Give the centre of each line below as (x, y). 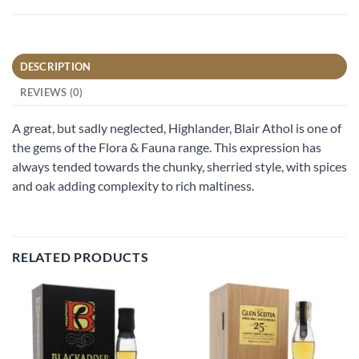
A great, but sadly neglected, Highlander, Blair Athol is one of (177, 128)
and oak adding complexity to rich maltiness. (133, 186)
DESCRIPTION (55, 67)
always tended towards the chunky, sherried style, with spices (179, 167)
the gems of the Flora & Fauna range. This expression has (167, 147)
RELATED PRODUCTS (81, 256)
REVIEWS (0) (51, 93)
